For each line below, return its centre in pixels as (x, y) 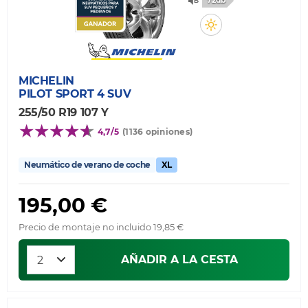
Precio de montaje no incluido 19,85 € (101, 227)
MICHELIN (46, 80)
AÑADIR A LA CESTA (179, 259)
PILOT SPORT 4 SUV (75, 93)
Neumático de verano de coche (87, 164)
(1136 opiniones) (158, 131)
